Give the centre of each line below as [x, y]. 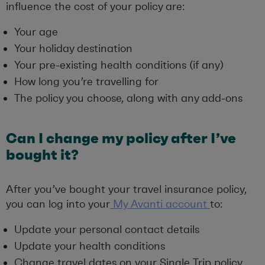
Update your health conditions [90, 246]
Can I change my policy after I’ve [121, 138]
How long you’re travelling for [86, 82]
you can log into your [58, 204]
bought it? [42, 155]
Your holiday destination [73, 49]
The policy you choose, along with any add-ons [128, 98]
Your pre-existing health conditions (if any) [119, 65]
